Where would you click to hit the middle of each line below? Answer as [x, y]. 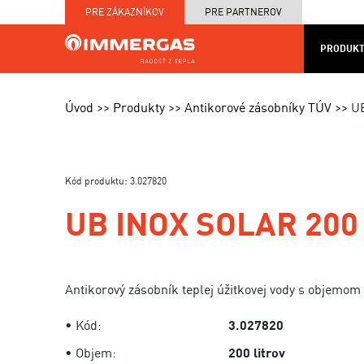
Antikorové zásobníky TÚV [258, 107]
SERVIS [216, 87]
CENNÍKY [284, 95]
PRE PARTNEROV [243, 12]
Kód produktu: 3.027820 [116, 181]
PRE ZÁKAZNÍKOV [125, 12]
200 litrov [257, 353]
